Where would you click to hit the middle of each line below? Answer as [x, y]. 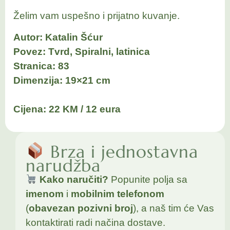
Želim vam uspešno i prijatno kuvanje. [97, 15]
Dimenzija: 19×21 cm [62, 80]
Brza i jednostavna [121, 152]
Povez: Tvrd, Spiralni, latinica [82, 51]
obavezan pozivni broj [81, 208]
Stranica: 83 [41, 66]
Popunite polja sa [148, 180]
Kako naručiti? [74, 180]
